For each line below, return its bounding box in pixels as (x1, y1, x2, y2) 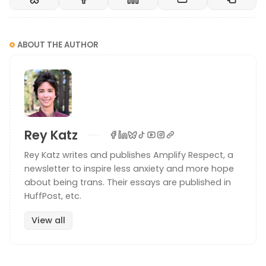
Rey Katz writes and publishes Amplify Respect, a (24, 148, 233, 161)
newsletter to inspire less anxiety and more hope (24, 162, 234, 175)
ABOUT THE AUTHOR (17, 39, 99, 51)
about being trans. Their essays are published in (24, 176, 231, 188)
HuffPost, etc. (24, 189, 81, 202)
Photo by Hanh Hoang (86, 237, 180, 249)
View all (31, 214, 65, 227)
